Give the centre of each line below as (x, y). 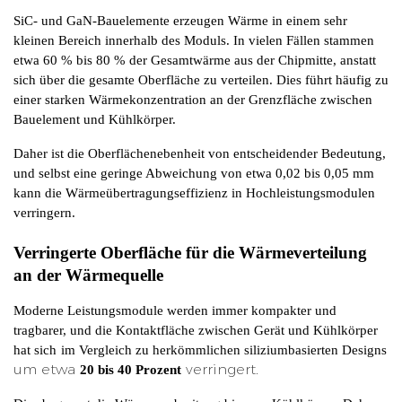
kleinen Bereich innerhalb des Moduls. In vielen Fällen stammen (194, 40)
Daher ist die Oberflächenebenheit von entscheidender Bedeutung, (200, 153)
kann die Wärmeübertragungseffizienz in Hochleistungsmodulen (194, 192)
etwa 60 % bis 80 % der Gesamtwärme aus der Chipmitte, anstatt (195, 60)
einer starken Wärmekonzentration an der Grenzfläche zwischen (193, 99)
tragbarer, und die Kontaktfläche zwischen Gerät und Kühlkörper (196, 330)
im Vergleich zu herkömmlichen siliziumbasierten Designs (224, 350)
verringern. (44, 212)
